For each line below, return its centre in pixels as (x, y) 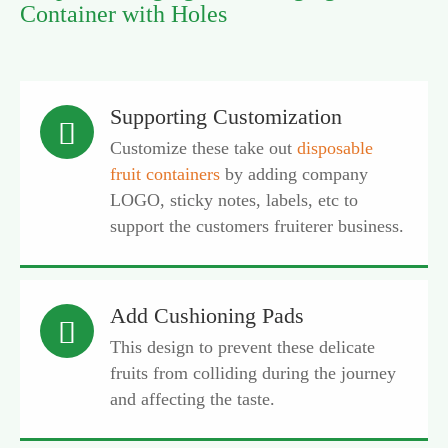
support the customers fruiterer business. (257, 226)
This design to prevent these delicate (242, 347)
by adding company (294, 174)
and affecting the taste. (192, 399)
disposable (335, 148)
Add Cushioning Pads (207, 315)
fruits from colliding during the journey (253, 373)
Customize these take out (203, 148)
